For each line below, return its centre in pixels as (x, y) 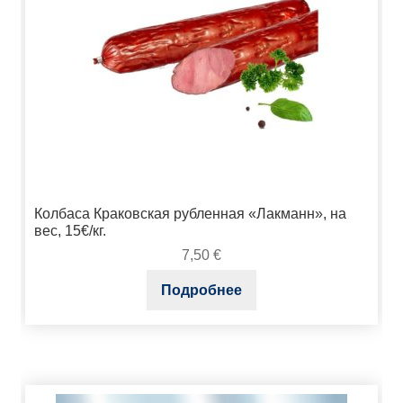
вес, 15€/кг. (70, 230)
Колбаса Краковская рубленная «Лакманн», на (190, 213)
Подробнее (201, 290)
